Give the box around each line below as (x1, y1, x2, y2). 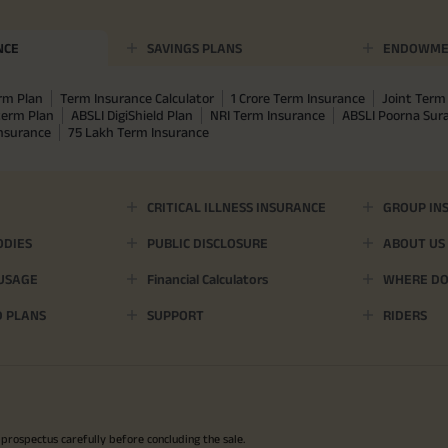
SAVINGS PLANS (146, 40, 242, 57)
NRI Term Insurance (210, 107, 325, 124)
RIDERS (382, 307, 427, 324)
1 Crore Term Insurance (231, 90, 365, 107)
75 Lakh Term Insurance (68, 124, 209, 141)
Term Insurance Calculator (60, 90, 214, 107)
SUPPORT (146, 307, 204, 324)
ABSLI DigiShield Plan (71, 107, 193, 124)
